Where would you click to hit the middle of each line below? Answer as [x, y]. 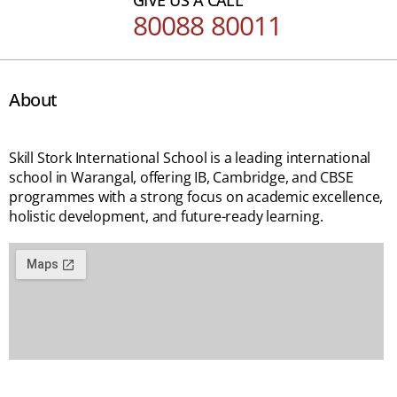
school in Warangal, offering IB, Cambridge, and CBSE [181, 177]
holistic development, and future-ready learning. [166, 216]
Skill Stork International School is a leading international [190, 157]
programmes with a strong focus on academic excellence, [196, 196]
